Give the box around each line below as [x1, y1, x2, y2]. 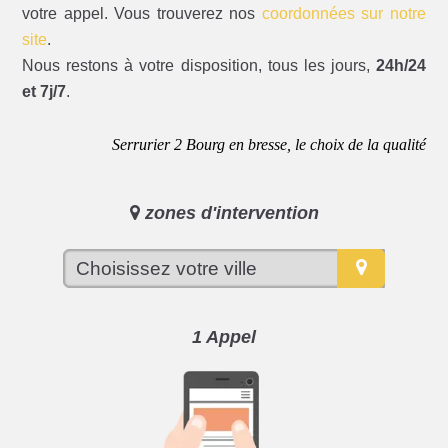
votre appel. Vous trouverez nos [22, 5, 262, 23]
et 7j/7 [22, 83, 67, 101]
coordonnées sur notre [261, 5, 426, 23]
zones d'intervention [139, 202, 319, 223]
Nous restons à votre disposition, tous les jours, [22, 57, 376, 75]
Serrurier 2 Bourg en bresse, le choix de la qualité [111, 135, 426, 153]
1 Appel [192, 327, 256, 348]
